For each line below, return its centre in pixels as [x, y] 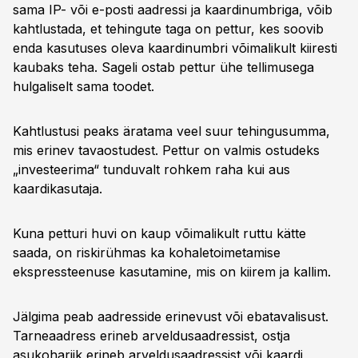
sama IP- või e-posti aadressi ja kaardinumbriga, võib [173, 10]
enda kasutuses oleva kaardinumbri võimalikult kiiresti [175, 48]
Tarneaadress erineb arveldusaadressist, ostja [151, 336]
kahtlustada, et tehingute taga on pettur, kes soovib [168, 29]
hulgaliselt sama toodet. [84, 86]
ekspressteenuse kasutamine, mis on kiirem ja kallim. [172, 272]
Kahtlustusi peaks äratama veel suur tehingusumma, [171, 131]
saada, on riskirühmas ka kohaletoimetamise [147, 253]
